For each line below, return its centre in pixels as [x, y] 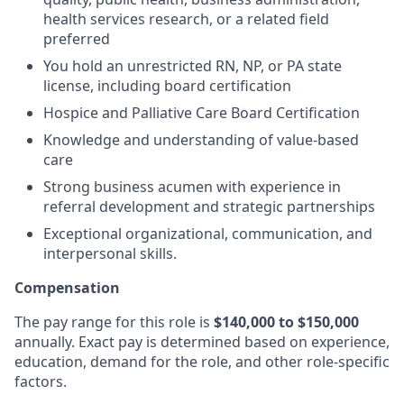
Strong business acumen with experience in [192, 187]
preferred [77, 39]
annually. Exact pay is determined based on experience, [202, 342]
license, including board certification [167, 86]
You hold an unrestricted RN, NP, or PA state [193, 66]
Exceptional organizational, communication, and [208, 234]
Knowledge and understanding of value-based [201, 140]
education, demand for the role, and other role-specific [202, 362]
